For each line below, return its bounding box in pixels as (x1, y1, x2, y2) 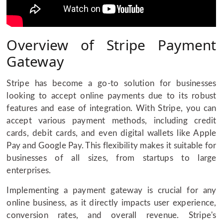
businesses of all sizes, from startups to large (6, 153, 217, 162)
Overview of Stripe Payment (6, 35, 217, 54)
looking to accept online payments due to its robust (6, 91, 217, 100)
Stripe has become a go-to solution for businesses (6, 79, 217, 88)
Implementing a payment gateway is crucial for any (6, 186, 217, 195)
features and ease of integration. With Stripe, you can (6, 104, 217, 112)
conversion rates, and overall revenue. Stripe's (6, 211, 217, 220)
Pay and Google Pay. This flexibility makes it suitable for (6, 141, 217, 150)
